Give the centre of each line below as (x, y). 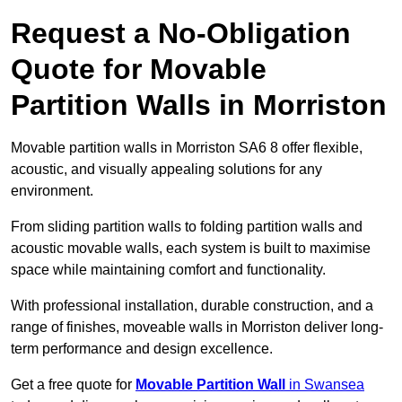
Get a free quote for (73, 385)
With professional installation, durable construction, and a (192, 306)
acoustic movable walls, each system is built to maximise (191, 249)
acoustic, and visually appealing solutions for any (166, 170)
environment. (52, 191)
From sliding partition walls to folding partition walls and (187, 227)
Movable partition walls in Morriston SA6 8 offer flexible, (187, 148)
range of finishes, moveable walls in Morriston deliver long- (197, 328)
